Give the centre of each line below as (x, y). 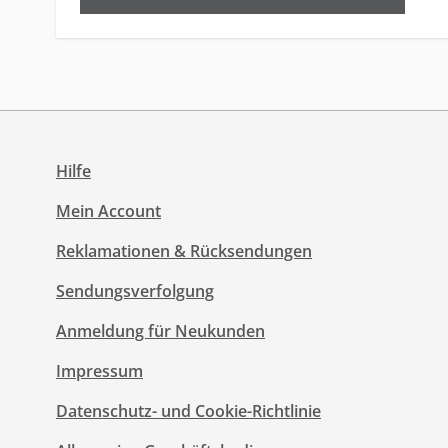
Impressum (99, 371)
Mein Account (108, 211)
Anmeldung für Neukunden (160, 331)
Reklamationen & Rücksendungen (184, 251)
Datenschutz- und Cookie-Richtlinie (188, 411)
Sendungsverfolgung (135, 291)
